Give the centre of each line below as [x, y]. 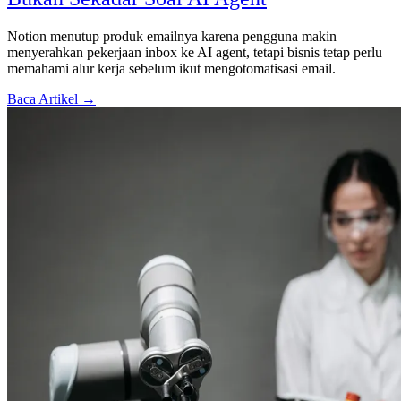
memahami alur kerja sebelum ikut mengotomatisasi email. [171, 68]
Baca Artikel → [51, 98]
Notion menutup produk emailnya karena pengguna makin [172, 36]
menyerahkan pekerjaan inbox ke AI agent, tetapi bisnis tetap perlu [195, 52]
